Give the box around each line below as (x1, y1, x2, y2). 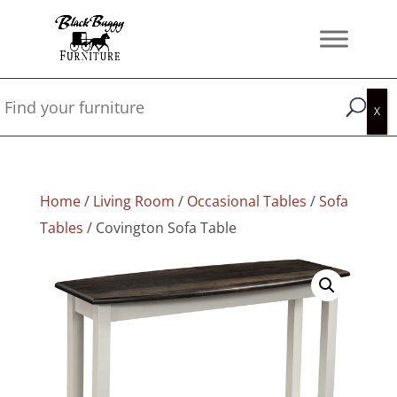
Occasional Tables (186, 191, 307, 211)
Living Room (92, 191, 175, 211)
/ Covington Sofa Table (82, 218, 237, 237)
